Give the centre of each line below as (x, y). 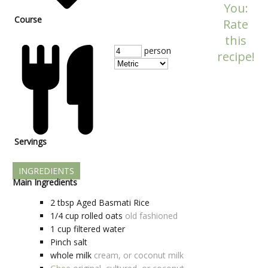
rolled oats (102, 215)
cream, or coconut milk (139, 255)
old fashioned (151, 215)
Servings (31, 141)
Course (28, 19)
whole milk (71, 255)
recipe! (236, 56)
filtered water (99, 229)
